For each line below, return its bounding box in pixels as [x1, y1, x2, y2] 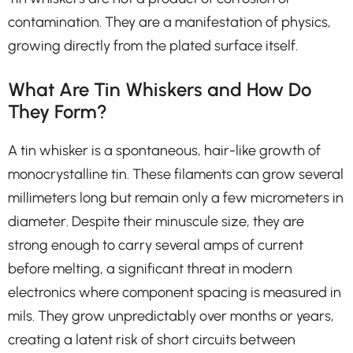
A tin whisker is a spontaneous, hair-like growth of [8, 141, 321, 159]
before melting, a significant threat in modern [8, 259, 292, 277]
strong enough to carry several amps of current [8, 236, 303, 254]
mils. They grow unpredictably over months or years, [8, 307, 334, 325]
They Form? [8, 99, 107, 123]
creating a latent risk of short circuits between [8, 330, 295, 348]
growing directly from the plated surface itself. [8, 36, 298, 54]
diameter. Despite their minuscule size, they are [8, 212, 304, 230]
